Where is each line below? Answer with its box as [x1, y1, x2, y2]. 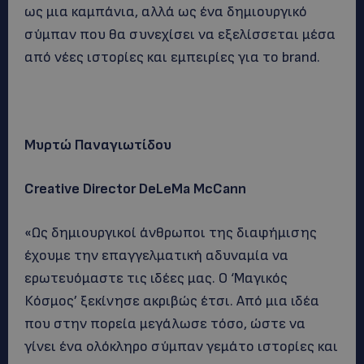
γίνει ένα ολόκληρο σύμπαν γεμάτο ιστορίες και [24, 338, 338, 355]
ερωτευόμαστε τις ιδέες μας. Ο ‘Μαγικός [24, 270, 288, 287]
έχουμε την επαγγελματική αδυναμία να [24, 247, 288, 264]
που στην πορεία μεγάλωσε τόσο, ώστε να [24, 315, 305, 332]
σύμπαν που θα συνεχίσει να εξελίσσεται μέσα [24, 26, 336, 43]
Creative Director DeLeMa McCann [24, 180, 246, 197]
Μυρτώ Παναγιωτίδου [24, 136, 171, 154]
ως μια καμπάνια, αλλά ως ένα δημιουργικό [24, 3, 307, 20]
